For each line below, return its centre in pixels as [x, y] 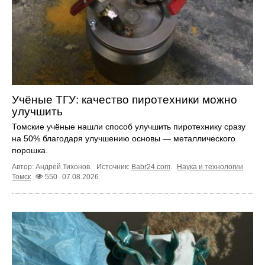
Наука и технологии [210, 167]
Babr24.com [151, 167]
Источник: [114, 167]
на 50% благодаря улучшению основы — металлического [124, 138]
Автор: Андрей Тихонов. [53, 167]
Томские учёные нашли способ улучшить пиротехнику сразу [129, 126]
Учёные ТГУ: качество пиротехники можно [125, 99]
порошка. [30, 150]
